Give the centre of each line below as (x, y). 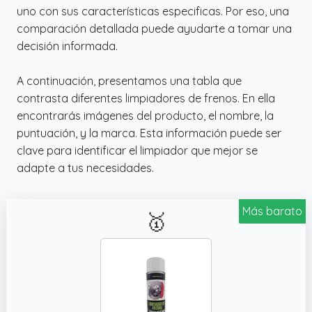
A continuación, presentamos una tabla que (129, 80)
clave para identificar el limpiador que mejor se (137, 150)
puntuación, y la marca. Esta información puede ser (149, 133)
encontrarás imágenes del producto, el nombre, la (145, 115)
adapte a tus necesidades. (85, 167)
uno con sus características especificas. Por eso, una (153, 11)
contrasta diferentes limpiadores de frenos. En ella (146, 98)
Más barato (272, 211)
